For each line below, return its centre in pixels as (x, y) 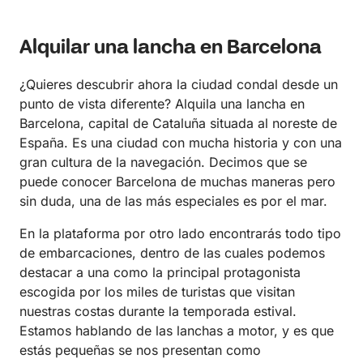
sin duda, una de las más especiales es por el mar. (173, 201)
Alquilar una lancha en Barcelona (171, 49)
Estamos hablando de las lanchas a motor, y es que (177, 331)
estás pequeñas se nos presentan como (140, 350)
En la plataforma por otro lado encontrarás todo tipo (180, 234)
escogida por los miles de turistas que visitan (157, 292)
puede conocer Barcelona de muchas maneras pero (177, 182)
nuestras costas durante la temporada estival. (158, 312)
